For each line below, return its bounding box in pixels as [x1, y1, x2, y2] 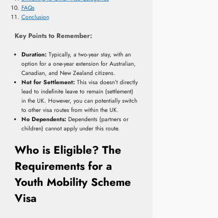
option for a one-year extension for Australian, [21, 59, 136, 68]
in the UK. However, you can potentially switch [21, 96, 137, 105]
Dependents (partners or [66, 114, 128, 124]
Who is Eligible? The [15, 142, 121, 158]
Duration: [21, 50, 47, 59]
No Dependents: [21, 114, 66, 124]
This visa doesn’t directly [74, 77, 138, 87]
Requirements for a [15, 158, 112, 174]
